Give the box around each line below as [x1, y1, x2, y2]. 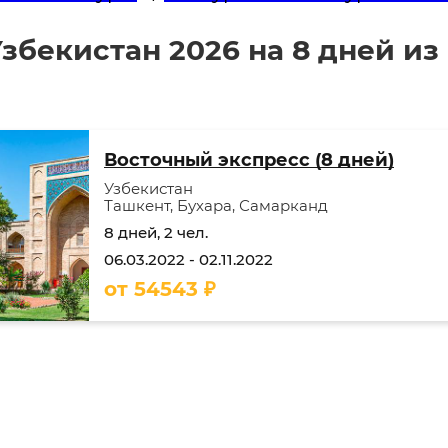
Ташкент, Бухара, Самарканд [104, 196, 328, 215]
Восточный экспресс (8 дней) [104, 149, 394, 171]
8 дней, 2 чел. [104, 223, 208, 242]
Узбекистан [104, 179, 193, 198]
